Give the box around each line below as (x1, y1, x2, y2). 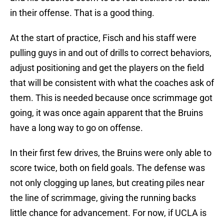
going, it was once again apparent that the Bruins (10, 107, 203, 118)
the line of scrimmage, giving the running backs (10, 192, 196, 203)
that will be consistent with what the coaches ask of (10, 77, 214, 88)
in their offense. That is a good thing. (10, 7, 154, 18)
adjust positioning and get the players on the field (10, 62, 204, 73)
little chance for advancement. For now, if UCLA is (10, 207, 206, 218)
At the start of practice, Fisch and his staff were (10, 32, 196, 43)
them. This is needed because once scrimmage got (10, 92, 212, 103)
